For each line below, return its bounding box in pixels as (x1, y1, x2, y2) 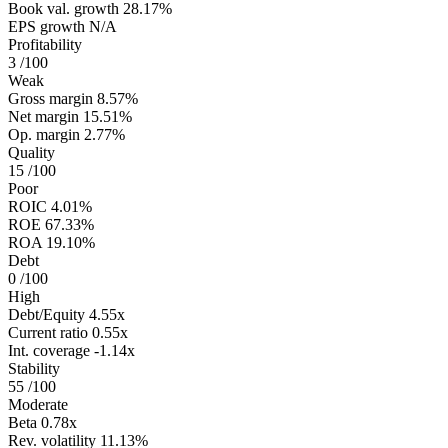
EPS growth (8, 17, 85, 35)
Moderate (8, 395, 68, 413)
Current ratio (8, 323, 88, 341)
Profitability (8, 35, 82, 53)
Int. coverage (8, 341, 90, 359)
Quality (8, 143, 55, 161)
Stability (8, 359, 60, 377)
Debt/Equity (8, 305, 85, 323)
